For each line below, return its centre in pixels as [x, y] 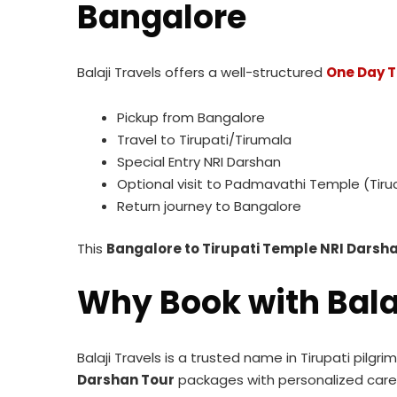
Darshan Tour [126, 379]
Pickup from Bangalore [191, 117]
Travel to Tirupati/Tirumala [204, 140]
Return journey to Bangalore [209, 206]
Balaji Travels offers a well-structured [202, 72]
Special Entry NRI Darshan [199, 162]
